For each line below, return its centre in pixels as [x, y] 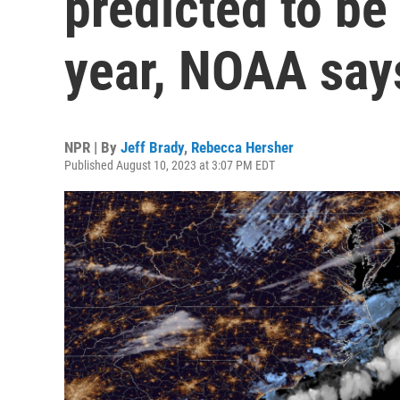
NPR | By [92, 147]
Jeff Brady [152, 147]
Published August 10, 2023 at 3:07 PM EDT [170, 165]
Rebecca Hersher [242, 147]
